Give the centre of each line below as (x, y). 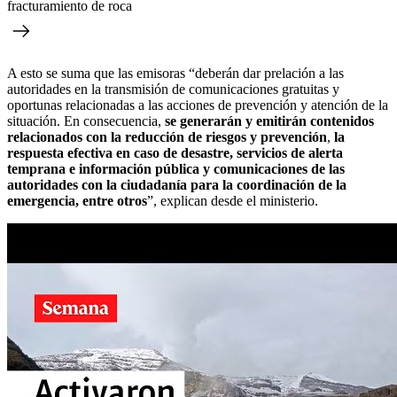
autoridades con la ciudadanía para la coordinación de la (177, 184)
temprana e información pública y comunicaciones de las (176, 168)
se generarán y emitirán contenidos (269, 121)
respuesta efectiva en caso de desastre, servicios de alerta (175, 152)
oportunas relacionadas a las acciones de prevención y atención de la (198, 105)
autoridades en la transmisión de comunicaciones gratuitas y (173, 89)
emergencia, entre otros (77, 200)
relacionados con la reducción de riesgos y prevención (167, 136)
